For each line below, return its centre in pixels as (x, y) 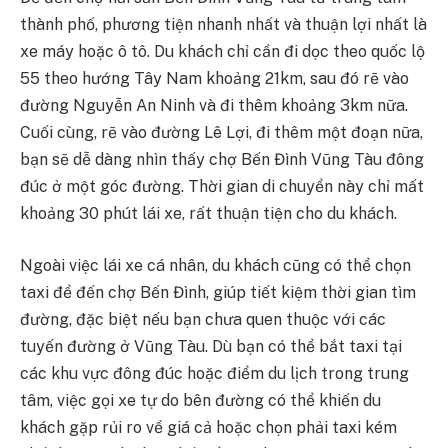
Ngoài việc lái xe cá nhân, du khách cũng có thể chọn (215, 265)
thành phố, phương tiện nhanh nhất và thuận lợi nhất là (223, 25)
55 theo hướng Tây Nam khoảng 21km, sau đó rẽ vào (214, 79)
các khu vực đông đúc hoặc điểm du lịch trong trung (214, 373)
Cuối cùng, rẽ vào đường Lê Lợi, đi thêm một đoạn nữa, (221, 133)
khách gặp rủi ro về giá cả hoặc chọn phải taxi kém (208, 427)
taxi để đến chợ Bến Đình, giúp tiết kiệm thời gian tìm (218, 292)
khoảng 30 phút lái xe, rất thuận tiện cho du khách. (210, 214)
